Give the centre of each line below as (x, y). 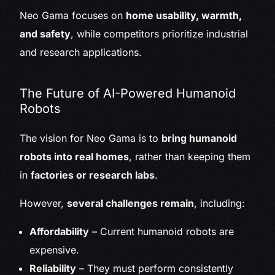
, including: (220, 203)
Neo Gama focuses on (73, 16)
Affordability (60, 232)
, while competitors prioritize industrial (160, 34)
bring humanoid (199, 138)
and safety (45, 34)
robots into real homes (75, 157)
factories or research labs (93, 175)
